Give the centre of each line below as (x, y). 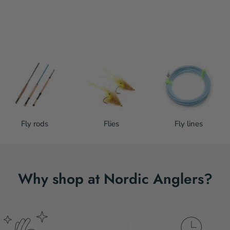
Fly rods (34, 123)
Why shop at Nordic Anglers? (115, 179)
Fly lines (188, 123)
